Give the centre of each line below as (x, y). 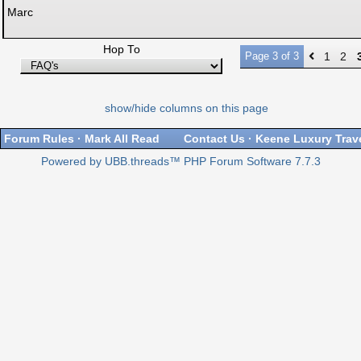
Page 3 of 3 (272, 56)
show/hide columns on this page (186, 108)
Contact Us (214, 139)
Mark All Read (122, 139)
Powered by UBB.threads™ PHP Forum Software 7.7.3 (180, 162)
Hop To (121, 50)
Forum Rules (39, 139)
